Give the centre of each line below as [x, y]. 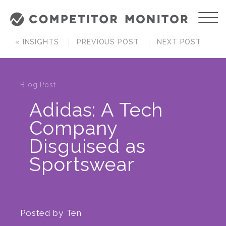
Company [74, 128]
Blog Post [38, 85]
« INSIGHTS [37, 42]
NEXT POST [179, 42]
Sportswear [82, 164]
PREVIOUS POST [108, 42]
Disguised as [88, 146]
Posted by [43, 213]
